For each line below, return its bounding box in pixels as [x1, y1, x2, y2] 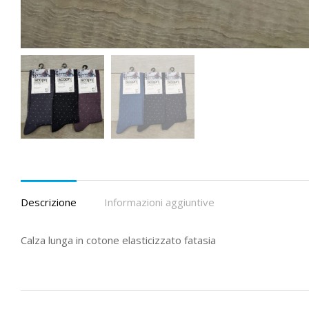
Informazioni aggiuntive [104, 195, 215, 209]
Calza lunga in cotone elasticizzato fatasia [21, 232, 216, 247]
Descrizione [21, 195, 77, 209]
